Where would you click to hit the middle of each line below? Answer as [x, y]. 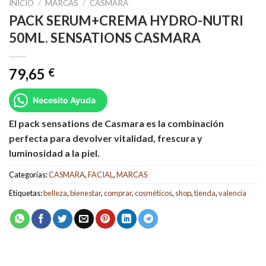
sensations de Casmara [92, 123]
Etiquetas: [26, 193]
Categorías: [29, 174]
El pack [24, 123]
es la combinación [184, 123]
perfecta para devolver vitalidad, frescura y [106, 138]
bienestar [85, 193]
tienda [205, 193]
